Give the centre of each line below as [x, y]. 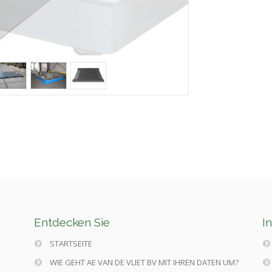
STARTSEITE [70, 244]
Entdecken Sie [72, 223]
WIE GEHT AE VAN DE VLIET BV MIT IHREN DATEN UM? [143, 263]
